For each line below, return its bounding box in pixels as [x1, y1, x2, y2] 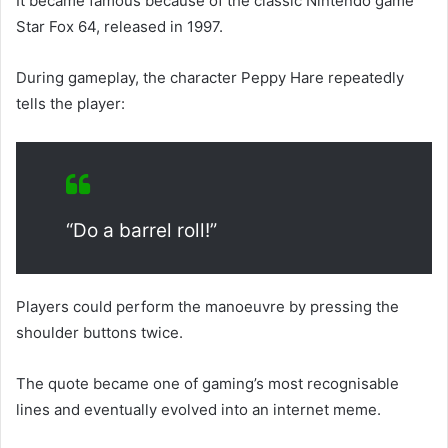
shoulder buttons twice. [16, 323, 183, 343]
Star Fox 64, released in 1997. [16, 17, 223, 37]
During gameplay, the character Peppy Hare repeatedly [16, 68, 404, 88]
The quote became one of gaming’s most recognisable [16, 374, 399, 394]
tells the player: [16, 94, 125, 114]
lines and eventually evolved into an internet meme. [16, 400, 381, 420]
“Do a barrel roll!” [66, 219, 217, 243]
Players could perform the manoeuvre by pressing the [16, 297, 399, 317]
